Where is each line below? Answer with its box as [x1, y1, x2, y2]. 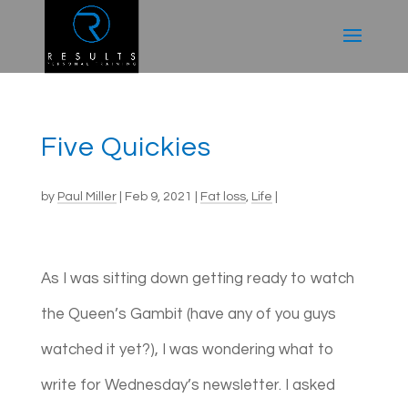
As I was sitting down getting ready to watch [40, 270, 354, 287]
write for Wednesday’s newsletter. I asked [40, 377, 335, 393]
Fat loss [199, 190, 246, 203]
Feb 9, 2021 [124, 190, 192, 203]
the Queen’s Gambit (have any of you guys [40, 306, 336, 322]
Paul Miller [56, 190, 117, 203]
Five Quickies [40, 133, 211, 161]
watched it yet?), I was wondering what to [40, 342, 334, 358]
